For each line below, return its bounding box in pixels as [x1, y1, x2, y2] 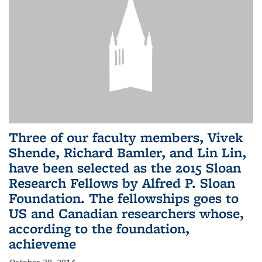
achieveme [9, 235, 76, 253]
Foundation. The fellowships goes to [9, 189, 239, 208]
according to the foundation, [9, 219, 189, 238]
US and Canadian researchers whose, [9, 204, 244, 223]
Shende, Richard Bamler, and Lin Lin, [9, 143, 246, 162]
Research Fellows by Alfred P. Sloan [9, 174, 235, 192]
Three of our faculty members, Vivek [9, 128, 243, 147]
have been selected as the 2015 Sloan [9, 158, 241, 177]
